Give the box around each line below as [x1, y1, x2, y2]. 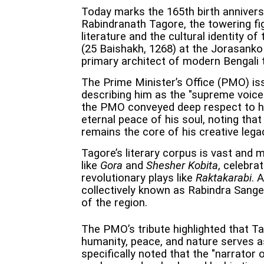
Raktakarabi [196, 171, 252, 185]
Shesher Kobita [146, 159, 218, 173]
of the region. [81, 196, 147, 210]
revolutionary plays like [81, 171, 196, 185]
